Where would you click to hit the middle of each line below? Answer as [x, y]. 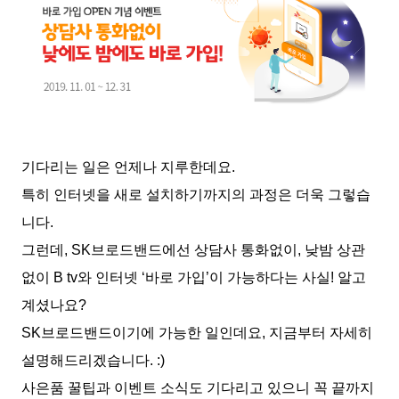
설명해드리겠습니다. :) [93, 361]
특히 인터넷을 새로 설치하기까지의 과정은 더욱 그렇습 [196, 195]
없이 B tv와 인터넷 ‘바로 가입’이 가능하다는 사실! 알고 [194, 278]
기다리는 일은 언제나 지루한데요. [128, 167]
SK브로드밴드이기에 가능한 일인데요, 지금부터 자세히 [197, 333]
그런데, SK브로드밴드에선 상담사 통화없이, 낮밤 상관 [193, 250]
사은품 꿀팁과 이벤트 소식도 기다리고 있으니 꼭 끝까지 [198, 388]
